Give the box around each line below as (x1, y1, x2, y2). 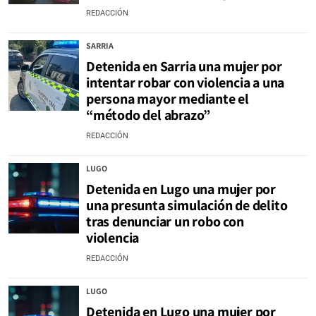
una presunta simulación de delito (86, 196, 288, 214)
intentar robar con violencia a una (86, 73, 285, 92)
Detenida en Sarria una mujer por (86, 57, 282, 75)
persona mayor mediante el (86, 90, 250, 108)
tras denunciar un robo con (86, 212, 244, 231)
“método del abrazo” (86, 106, 211, 124)
